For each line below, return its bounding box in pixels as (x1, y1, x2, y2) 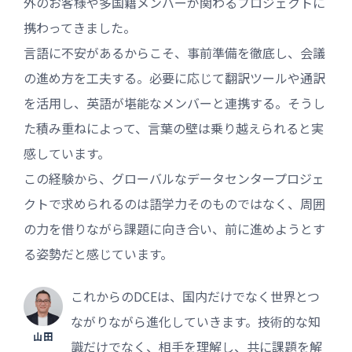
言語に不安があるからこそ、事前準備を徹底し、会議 (24, 43, 325, 63)
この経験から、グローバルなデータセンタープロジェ (24, 169, 324, 189)
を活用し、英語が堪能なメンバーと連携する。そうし (24, 93, 325, 113)
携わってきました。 (24, 18, 136, 38)
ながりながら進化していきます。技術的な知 (71, 312, 321, 332)
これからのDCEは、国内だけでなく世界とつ (71, 287, 320, 306)
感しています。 (24, 144, 110, 163)
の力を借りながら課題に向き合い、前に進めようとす (24, 219, 325, 239)
